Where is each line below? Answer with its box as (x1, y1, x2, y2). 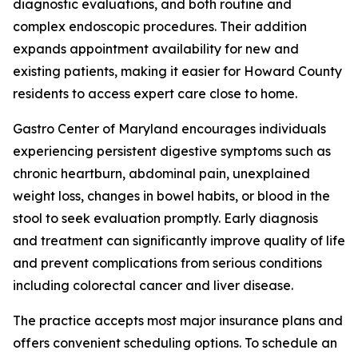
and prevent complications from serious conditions (13, 255, 322, 271)
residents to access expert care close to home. (13, 86, 297, 101)
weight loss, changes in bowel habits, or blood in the (13, 188, 330, 204)
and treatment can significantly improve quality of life (13, 233, 345, 249)
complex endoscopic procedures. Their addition (13, 18, 307, 34)
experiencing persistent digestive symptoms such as (13, 143, 331, 159)
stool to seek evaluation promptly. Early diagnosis (13, 210, 318, 226)
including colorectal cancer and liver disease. (13, 277, 293, 293)
